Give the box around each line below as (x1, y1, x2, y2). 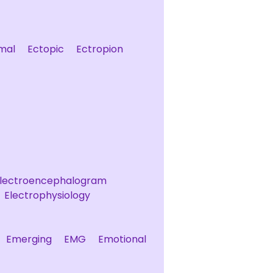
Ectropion (76, 42, 123, 56)
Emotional (98, 232, 146, 246)
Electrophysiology (4, 188, 90, 202)
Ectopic (27, 42, 64, 56)
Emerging (6, 232, 52, 246)
